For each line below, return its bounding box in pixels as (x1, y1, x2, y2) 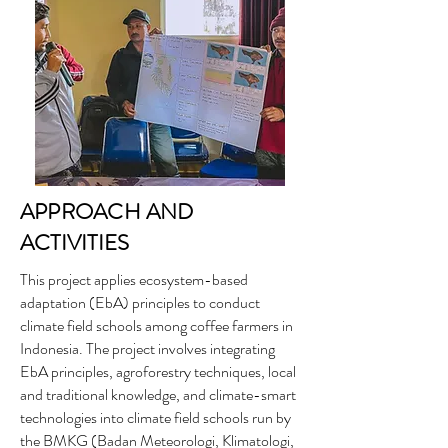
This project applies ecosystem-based (20, 268, 248, 291)
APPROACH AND (20, 196, 194, 227)
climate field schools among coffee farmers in (20, 314, 293, 337)
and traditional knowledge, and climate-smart (20, 383, 296, 406)
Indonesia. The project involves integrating (20, 337, 275, 360)
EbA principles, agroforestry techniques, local (20, 360, 296, 383)
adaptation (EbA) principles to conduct (20, 291, 260, 314)
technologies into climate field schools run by (20, 406, 291, 429)
